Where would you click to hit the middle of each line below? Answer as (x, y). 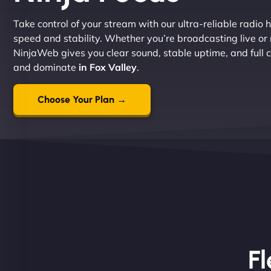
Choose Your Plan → (82, 100)
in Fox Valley (106, 67)
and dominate (45, 67)
